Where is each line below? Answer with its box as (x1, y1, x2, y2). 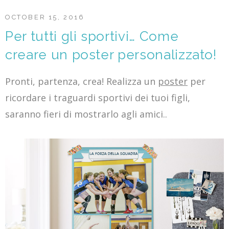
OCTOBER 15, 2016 (5, 13, 85, 21)
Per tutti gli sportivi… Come (5, 28, 179, 44)
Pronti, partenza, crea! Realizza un (5, 75, 158, 87)
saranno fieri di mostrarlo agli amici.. (5, 107, 167, 120)
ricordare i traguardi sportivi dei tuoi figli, (5, 91, 190, 104)
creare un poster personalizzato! (5, 47, 217, 62)
